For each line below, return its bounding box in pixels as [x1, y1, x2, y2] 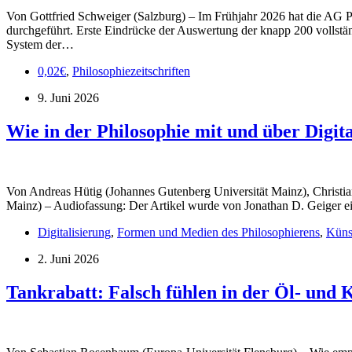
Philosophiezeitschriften [72, 64, 190, 79]
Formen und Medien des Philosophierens [117, 225, 320, 239]
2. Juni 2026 [38, 251, 99, 266]
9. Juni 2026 [38, 91, 99, 105]
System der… [6, 38, 74, 52]
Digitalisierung [38, 225, 111, 239]
